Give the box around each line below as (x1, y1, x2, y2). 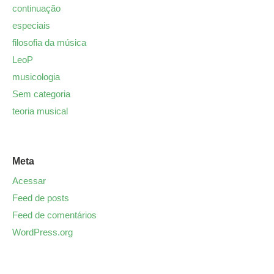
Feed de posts (12, 192, 69, 203)
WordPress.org (12, 226, 73, 237)
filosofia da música (12, 37, 86, 48)
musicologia (12, 71, 60, 82)
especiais (12, 20, 50, 31)
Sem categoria (12, 88, 70, 99)
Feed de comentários (12, 209, 97, 220)
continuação (12, 2, 61, 13)
